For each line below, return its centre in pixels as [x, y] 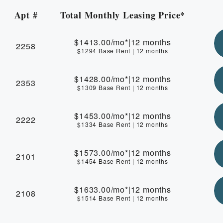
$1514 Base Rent [105, 198]
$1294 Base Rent [105, 50]
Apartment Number [79, 27]
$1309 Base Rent [105, 87]
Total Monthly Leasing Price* [123, 15]
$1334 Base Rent [105, 124]
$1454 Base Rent [105, 161]
